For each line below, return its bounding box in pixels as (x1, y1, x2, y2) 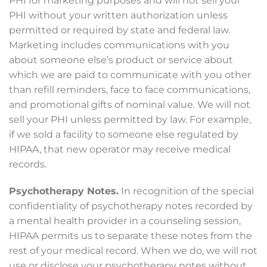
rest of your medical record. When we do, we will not (9, 245, 257, 256)
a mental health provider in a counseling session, (9, 215, 241, 226)
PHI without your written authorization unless (9, 10, 228, 21)
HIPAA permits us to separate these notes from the (9, 230, 252, 241)
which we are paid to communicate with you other (9, 69, 251, 80)
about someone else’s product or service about (9, 54, 233, 66)
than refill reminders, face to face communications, (9, 84, 250, 95)
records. (9, 159, 46, 170)
